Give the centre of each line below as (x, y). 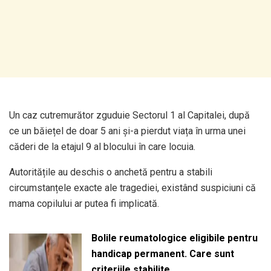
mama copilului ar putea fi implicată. (84, 203)
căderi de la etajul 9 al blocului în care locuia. (102, 146)
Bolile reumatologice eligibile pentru (174, 238)
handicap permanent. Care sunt (162, 253)
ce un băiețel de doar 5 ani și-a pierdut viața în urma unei (127, 131)
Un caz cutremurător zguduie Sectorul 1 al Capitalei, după (129, 115)
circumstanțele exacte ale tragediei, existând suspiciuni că (132, 188)
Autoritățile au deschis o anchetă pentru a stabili (111, 172)
